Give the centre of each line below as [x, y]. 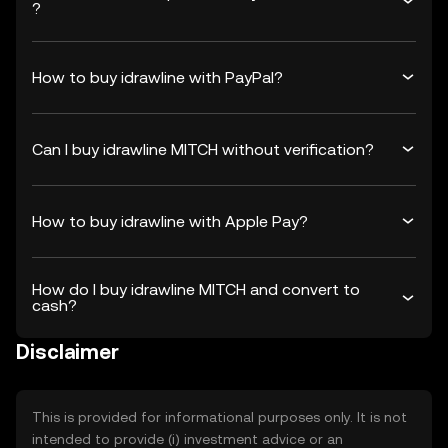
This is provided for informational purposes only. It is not [219, 417]
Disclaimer [67, 352]
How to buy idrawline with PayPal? [157, 77]
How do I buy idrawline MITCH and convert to [196, 289]
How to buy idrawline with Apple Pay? [170, 221]
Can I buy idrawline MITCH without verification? [203, 149]
